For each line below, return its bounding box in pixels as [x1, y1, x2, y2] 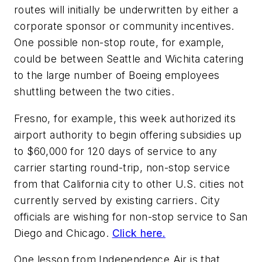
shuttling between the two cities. [14, 85, 175, 98]
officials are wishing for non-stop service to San [14, 210, 248, 223]
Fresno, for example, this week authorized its [14, 112, 236, 125]
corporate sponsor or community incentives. [14, 20, 235, 33]
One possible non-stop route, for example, [14, 36, 225, 49]
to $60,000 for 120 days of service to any [14, 144, 218, 157]
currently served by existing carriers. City [14, 194, 220, 206]
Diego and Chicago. [14, 226, 112, 239]
